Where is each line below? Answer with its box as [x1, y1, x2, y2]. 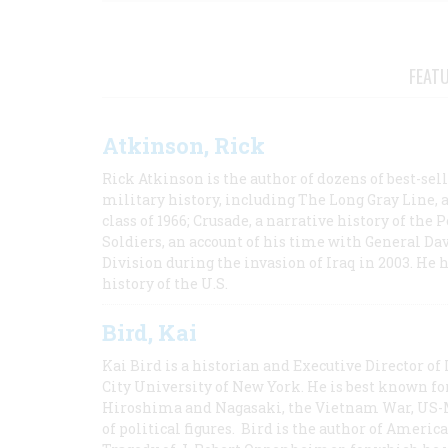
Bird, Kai [102, 318, 197, 347]
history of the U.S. [102, 274, 228, 293]
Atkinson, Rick [102, 131, 265, 160]
